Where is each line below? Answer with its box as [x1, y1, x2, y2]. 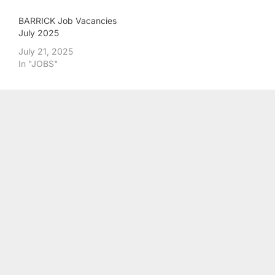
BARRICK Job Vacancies [18, 15, 117, 26]
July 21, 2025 [18, 45, 73, 56]
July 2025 [18, 27, 59, 38]
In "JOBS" [18, 58, 58, 69]
